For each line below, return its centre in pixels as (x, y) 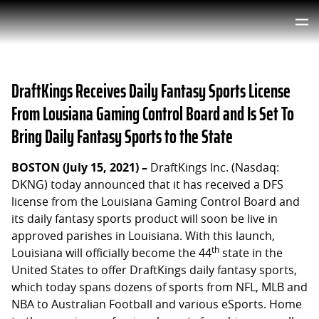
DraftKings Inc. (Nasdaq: (213, 168)
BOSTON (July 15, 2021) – (79, 168)
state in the (251, 253)
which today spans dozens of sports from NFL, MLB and (159, 287)
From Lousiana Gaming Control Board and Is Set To (153, 114)
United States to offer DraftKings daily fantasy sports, (154, 270)
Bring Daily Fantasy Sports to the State (122, 136)
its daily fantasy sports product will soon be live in (145, 219)
